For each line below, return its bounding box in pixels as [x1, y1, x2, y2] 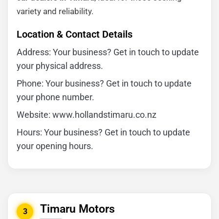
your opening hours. [17, 141, 93, 151]
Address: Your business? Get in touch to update [17, 47, 199, 57]
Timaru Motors [40, 202, 115, 216]
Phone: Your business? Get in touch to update [17, 78, 192, 88]
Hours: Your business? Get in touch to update [17, 127, 190, 137]
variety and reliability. [17, 6, 93, 16]
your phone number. [17, 92, 94, 102]
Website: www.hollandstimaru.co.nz [17, 109, 156, 120]
